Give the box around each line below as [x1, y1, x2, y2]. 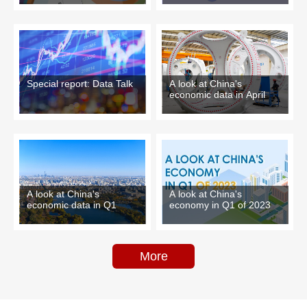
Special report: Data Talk [26, 78, 133, 90]
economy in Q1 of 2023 [169, 199, 271, 210]
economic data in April [169, 89, 266, 101]
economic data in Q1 [26, 199, 116, 211]
